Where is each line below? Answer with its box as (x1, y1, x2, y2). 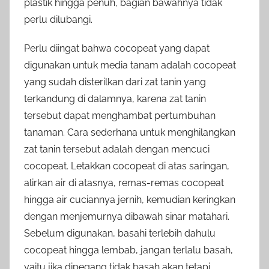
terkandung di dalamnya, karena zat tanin (24, 92, 206, 104)
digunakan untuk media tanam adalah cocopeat (24, 59, 236, 71)
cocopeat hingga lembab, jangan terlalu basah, (24, 244, 233, 256)
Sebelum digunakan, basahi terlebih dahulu (24, 227, 216, 239)
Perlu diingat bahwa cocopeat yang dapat (24, 42, 210, 54)
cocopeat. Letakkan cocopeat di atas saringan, (24, 160, 229, 172)
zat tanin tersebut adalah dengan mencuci (24, 143, 210, 155)
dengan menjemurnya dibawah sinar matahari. (24, 210, 229, 222)
